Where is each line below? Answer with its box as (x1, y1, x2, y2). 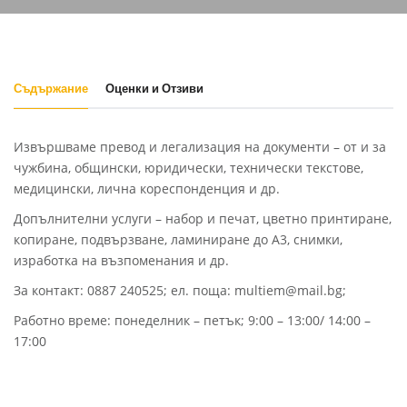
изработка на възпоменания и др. (14, 252, 229, 269)
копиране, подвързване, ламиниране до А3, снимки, (14, 231, 342, 248)
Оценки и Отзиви (105, 80, 203, 97)
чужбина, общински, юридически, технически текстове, (14, 159, 363, 176)
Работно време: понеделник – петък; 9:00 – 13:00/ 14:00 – (14, 312, 371, 329)
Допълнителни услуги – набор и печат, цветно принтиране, (14, 210, 392, 227)
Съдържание (14, 80, 88, 97)
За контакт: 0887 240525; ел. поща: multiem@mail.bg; (14, 282, 346, 299)
